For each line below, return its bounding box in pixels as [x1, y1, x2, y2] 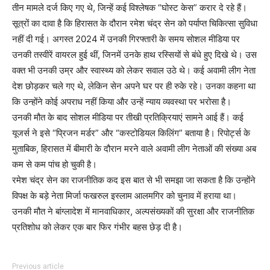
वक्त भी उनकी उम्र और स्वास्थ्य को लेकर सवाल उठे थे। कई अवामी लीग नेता [12, 64, 256, 76]
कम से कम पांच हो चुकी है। [12, 158, 97, 170]
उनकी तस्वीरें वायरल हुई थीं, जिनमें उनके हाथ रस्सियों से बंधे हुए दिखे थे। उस [12, 48, 257, 60]
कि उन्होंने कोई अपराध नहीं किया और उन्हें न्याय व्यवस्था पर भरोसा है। [12, 95, 231, 107]
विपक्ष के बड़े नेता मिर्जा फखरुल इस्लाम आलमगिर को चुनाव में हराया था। [12, 189, 237, 201]
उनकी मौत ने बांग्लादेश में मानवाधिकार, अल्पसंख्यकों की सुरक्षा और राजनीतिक [12, 205, 254, 217]
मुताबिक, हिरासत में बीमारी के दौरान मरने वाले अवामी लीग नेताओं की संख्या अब [12, 142, 256, 154]
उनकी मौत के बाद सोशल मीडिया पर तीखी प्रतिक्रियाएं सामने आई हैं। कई [12, 111, 243, 123]
